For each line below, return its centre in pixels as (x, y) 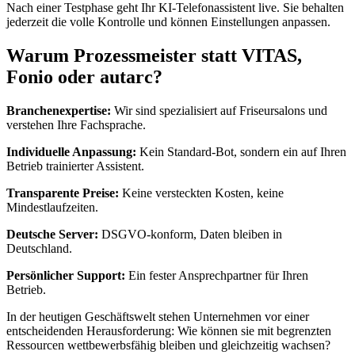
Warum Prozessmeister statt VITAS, (154, 56)
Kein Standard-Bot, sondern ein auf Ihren (241, 152)
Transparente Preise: (63, 193)
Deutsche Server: (52, 235)
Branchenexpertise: (59, 111)
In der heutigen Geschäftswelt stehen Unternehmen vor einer (158, 317)
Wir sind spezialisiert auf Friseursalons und (219, 111)
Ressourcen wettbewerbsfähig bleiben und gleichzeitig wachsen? (168, 345)
